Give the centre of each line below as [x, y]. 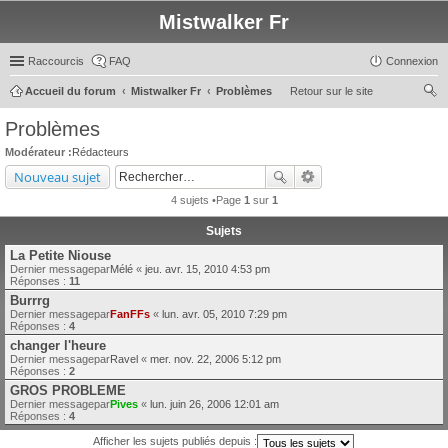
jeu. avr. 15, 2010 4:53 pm [207, 268]
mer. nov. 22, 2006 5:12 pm [215, 358]
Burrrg [30, 300]
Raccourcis [56, 61]
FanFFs [130, 313]
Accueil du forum [70, 91]
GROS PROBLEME [68, 390]
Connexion [412, 61]
